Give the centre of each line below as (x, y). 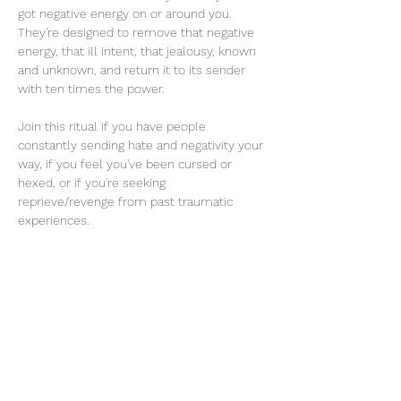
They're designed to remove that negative (138, 32)
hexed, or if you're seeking (94, 183)
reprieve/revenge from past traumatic (127, 201)
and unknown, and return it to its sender (133, 70)
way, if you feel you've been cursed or (127, 164)
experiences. (54, 220)
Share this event (84, 302)
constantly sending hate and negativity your (142, 145)
